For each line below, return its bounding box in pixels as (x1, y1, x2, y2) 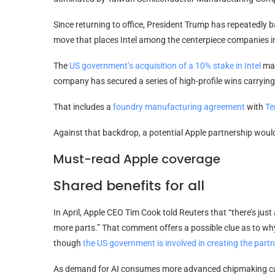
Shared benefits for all (53, 176, 204, 195)
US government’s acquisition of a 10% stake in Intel (69, 60, 261, 71)
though (53, 238, 83, 248)
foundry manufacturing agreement (113, 101, 245, 112)
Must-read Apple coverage (53, 150, 220, 168)
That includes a (53, 101, 113, 112)
